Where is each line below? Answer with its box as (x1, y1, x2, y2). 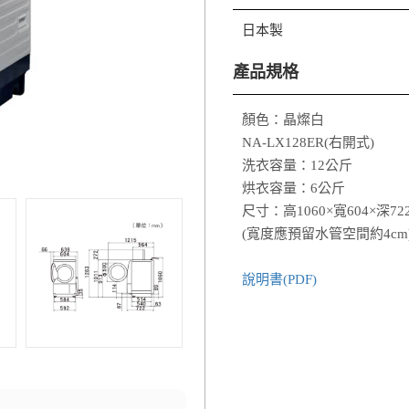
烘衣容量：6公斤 (242, 181, 345, 195)
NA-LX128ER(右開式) (242, 135, 374, 150)
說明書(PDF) (242, 272, 317, 287)
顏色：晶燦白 (242, 112, 324, 127)
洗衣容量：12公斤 (242, 158, 352, 173)
